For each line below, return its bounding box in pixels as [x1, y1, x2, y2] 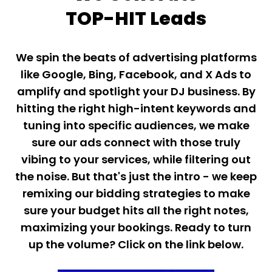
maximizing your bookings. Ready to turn [21, 220, 251, 236]
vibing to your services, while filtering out [21, 152, 251, 168]
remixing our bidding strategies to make [22, 186, 250, 202]
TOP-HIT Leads [66, 6, 206, 32]
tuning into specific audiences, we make [22, 118, 250, 134]
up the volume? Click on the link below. [29, 237, 243, 253]
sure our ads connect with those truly [32, 135, 240, 151]
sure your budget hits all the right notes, [23, 203, 249, 219]
